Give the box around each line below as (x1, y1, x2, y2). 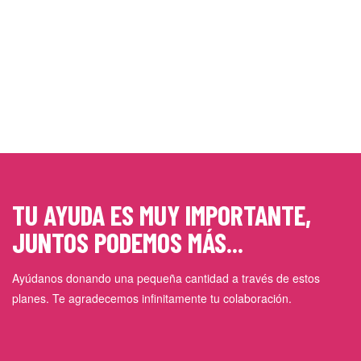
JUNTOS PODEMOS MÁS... (12, 226, 243, 259)
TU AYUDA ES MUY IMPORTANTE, (12, 198, 311, 232)
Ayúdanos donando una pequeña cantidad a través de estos (12, 270, 320, 287)
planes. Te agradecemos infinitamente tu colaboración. (12, 290, 292, 307)
